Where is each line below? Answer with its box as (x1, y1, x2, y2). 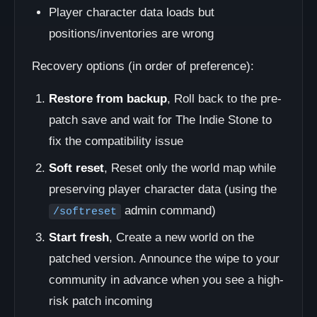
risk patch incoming (49, 294, 152, 308)
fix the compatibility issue (49, 134, 183, 148)
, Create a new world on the (109, 231, 254, 244)
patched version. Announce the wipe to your (49, 252, 279, 265)
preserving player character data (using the (49, 183, 277, 196)
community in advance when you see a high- (49, 273, 284, 287)
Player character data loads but (49, 6, 214, 19)
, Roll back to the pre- (167, 92, 282, 105)
